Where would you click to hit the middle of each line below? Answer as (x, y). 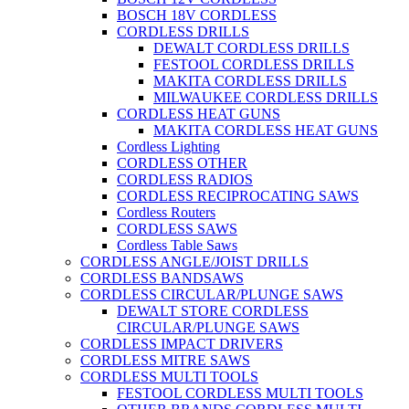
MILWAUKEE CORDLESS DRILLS (266, 97)
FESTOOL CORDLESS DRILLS (254, 64)
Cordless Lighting (168, 146)
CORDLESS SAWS (177, 228)
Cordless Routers (166, 212)
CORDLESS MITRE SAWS (165, 360)
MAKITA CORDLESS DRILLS (250, 80)
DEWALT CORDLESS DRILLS (252, 47)
